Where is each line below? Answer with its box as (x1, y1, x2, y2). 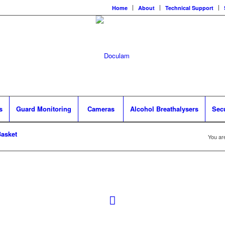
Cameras (87, 104, 115, 114)
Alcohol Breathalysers (130, 104, 198, 114)
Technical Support (165, 4, 213, 12)
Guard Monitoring (16, 104, 71, 114)
